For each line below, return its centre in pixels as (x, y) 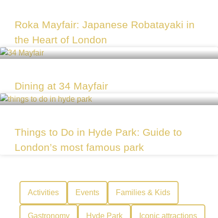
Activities (43, 192)
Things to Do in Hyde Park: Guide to (98, 132)
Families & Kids (143, 192)
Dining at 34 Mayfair (61, 86)
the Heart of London (61, 39)
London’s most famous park (79, 147)
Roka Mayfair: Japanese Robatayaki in (105, 24)
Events (87, 192)
